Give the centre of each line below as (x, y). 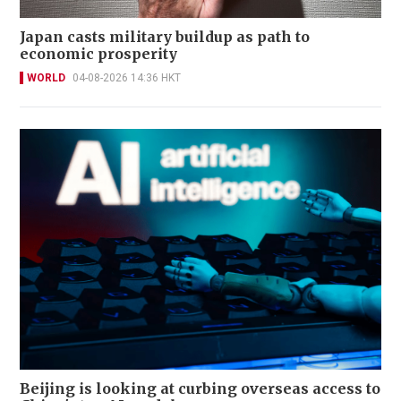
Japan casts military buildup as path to (165, 36)
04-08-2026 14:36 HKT (127, 77)
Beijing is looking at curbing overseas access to (200, 389)
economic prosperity (98, 53)
